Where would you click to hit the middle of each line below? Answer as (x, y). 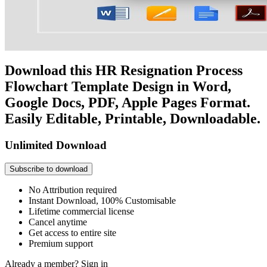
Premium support (61, 244)
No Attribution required (73, 190)
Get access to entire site (72, 233)
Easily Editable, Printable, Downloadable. (133, 118)
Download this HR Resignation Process (124, 70)
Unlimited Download (56, 145)
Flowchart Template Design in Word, (118, 86)
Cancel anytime (58, 222)
